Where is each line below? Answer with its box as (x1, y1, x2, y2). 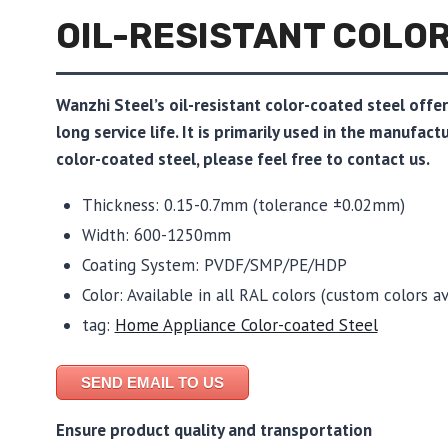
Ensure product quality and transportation (56, 419, 372, 442)
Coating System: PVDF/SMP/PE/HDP (81, 253, 347, 276)
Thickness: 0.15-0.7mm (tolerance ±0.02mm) (81, 193, 405, 216)
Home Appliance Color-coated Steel (114, 313, 378, 336)
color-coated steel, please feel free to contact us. (56, 147, 430, 170)
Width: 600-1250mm (81, 223, 231, 246)
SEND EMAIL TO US (81, 374, 224, 392)
